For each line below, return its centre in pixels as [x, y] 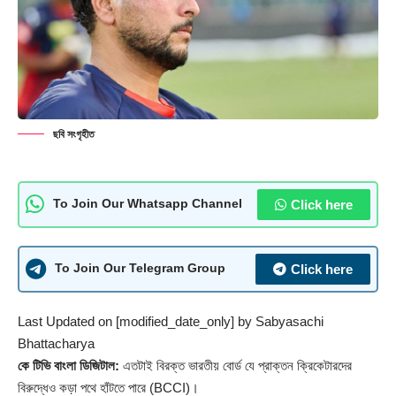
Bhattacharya [56, 343]
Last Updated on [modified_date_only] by [137, 321]
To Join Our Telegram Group [140, 269]
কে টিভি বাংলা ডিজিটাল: [69, 365]
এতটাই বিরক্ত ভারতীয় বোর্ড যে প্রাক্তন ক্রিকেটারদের [236, 365]
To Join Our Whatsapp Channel [148, 204]
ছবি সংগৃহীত [74, 134]
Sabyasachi [289, 321]
